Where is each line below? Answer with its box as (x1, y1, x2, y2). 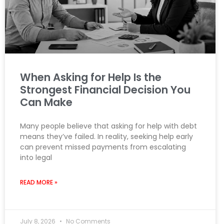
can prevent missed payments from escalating (20, 142, 186, 152)
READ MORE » (20, 178, 57, 187)
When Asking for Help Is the (20, 70, 161, 85)
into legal (20, 152, 52, 163)
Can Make (20, 95, 72, 110)
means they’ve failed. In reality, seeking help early (20, 131, 193, 142)
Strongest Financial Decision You (20, 82, 190, 97)
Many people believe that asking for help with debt (20, 121, 197, 131)
